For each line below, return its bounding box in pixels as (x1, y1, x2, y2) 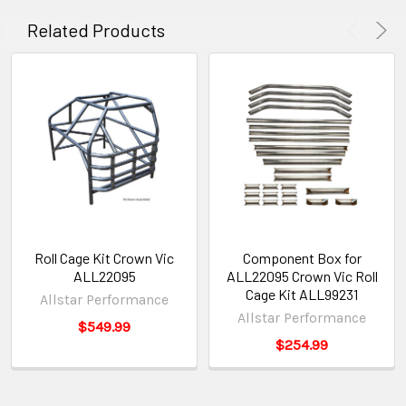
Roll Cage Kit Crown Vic (34, 248, 174, 266)
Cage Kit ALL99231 (246, 285, 358, 303)
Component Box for (242, 248, 362, 266)
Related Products (27, 18, 165, 41)
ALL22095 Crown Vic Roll (226, 266, 378, 285)
